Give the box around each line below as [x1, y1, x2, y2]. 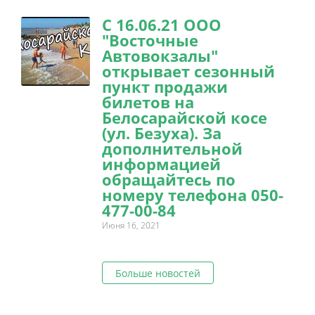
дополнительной [102, 138, 243, 160]
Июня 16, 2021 [102, 219, 160, 232]
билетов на [102, 91, 194, 113]
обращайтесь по [102, 169, 236, 191]
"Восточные [102, 30, 198, 51]
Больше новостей [115, 266, 200, 281]
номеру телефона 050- [102, 184, 283, 206]
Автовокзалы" [102, 45, 218, 67]
